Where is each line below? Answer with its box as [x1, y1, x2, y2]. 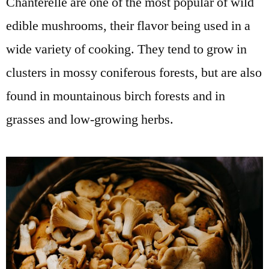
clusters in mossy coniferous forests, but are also [6, 64, 262, 82]
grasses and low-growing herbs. [6, 111, 174, 128]
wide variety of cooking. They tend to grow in [6, 41, 247, 58]
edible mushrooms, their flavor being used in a [6, 17, 250, 35]
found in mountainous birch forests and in [6, 88, 225, 105]
